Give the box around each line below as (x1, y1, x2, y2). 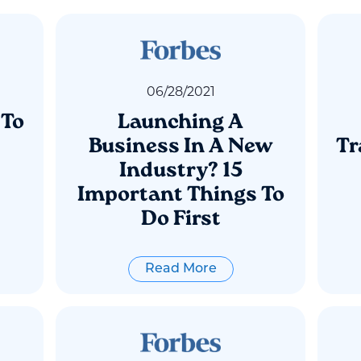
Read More (144, 263, 217, 276)
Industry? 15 (118, 160, 243, 182)
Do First (140, 209, 221, 230)
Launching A (118, 112, 243, 134)
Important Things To (77, 185, 284, 206)
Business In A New (88, 136, 273, 158)
